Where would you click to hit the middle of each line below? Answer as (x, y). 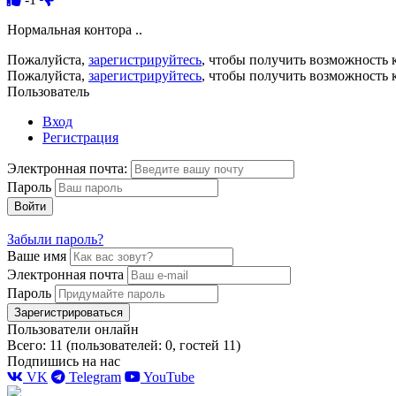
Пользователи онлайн (73, 329)
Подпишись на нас (64, 361)
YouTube (168, 377)
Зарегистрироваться (69, 312)
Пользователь (48, 91)
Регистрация (80, 137)
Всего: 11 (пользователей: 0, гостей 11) (124, 345)
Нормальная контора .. (75, 29)
